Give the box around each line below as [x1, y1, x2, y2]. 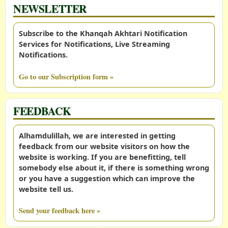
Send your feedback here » [19, 205, 100, 216]
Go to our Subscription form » [19, 71, 113, 82]
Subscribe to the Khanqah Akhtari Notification [19, 28, 187, 39]
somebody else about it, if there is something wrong [19, 162, 209, 173]
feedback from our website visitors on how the [19, 141, 190, 151]
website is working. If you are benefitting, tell [19, 152, 186, 162]
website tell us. [19, 184, 73, 194]
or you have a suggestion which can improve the [19, 173, 195, 183]
